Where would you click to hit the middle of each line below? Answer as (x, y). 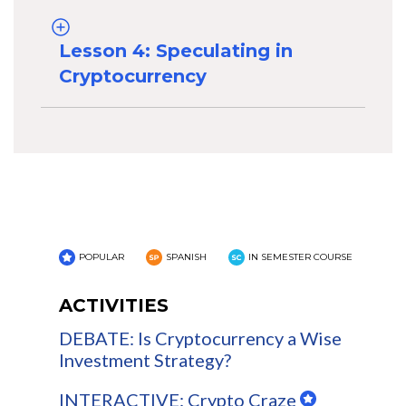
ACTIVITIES (114, 306)
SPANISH (186, 257)
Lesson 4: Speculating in (176, 51)
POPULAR (101, 257)
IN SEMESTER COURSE (300, 257)
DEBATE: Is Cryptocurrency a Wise (200, 338)
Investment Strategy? (145, 360)
